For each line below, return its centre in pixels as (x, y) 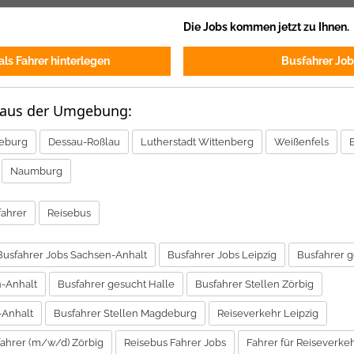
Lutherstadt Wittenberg (197, 141)
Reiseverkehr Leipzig (268, 313)
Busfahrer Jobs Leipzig (222, 254)
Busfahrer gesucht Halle (116, 284)
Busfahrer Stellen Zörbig (254, 284)
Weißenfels (301, 141)
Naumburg (36, 171)
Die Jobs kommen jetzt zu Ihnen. (266, 26)
